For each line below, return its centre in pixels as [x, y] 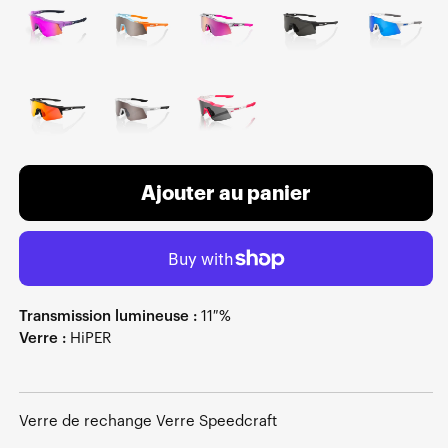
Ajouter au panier [226, 193]
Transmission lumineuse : [108, 317]
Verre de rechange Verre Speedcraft [148, 422]
